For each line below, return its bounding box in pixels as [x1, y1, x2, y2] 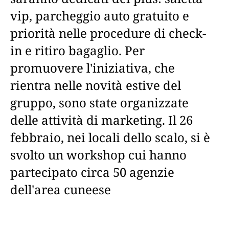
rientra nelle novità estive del [10, 77, 181, 94]
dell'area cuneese [10, 181, 111, 198]
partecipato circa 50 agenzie [10, 164, 174, 180]
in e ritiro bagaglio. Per [10, 42, 145, 59]
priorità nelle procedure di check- [10, 25, 206, 41]
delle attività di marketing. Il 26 [10, 111, 193, 128]
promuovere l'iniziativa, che [10, 59, 175, 76]
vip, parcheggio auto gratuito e [10, 7, 189, 24]
